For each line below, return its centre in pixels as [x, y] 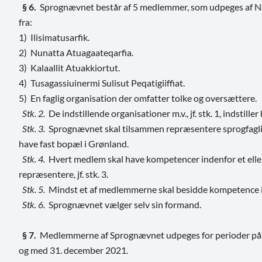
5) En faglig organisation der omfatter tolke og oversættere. [138, 98]
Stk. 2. [34, 113]
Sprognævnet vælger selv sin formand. [123, 204]
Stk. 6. [34, 204]
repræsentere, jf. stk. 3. [63, 174]
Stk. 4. [32, 158]
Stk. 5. [34, 189]
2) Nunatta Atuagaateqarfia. [76, 52]
